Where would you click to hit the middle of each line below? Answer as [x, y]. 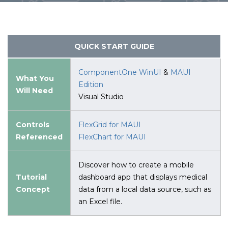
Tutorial [31, 177]
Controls [33, 125]
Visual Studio [101, 97]
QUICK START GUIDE [114, 46]
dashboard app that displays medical [143, 177]
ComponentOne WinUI [120, 72]
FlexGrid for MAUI [110, 125]
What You [35, 78]
